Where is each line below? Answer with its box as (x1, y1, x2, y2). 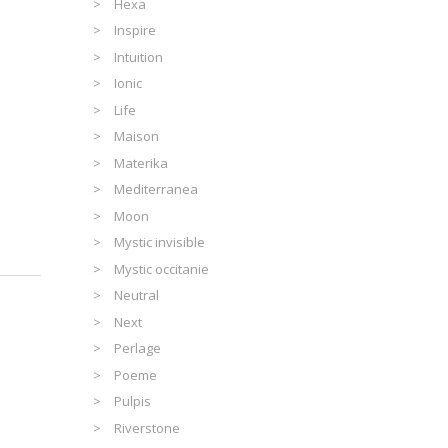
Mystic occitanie (114, 259, 210, 278)
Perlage (114, 339, 162, 358)
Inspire (114, 21, 157, 40)
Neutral (114, 286, 160, 305)
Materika (114, 153, 169, 172)
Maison (114, 127, 160, 146)
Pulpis (114, 392, 152, 411)
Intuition (114, 47, 164, 66)
